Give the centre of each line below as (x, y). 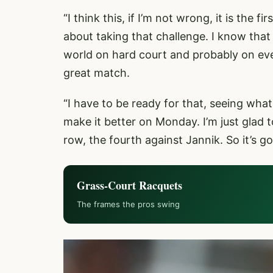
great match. (97, 73)
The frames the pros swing (128, 204)
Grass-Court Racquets (129, 185)
